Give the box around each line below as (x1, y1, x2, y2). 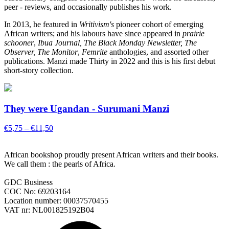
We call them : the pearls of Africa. (4, 159, 116, 169)
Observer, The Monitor (4, 47, 78, 56)
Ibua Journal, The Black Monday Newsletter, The (38, 38, 197, 47)
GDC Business (4, 178, 53, 187)
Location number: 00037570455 (4, 196, 108, 205)
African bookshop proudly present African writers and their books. (4, 150, 218, 159)
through (53, 151, 78, 160)
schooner (4, 38, 34, 47)
